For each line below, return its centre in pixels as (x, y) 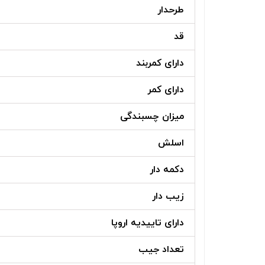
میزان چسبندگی (152, 117)
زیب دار (168, 197)
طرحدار (171, 10)
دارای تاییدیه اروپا (148, 223)
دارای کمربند (160, 64)
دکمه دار (167, 170)
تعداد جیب (161, 250)
